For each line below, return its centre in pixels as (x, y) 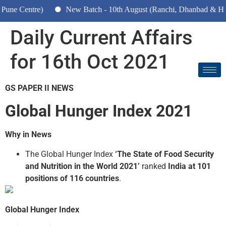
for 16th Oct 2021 (90, 62)
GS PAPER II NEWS (39, 88)
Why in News (28, 135)
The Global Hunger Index (70, 154)
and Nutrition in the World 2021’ (82, 166)
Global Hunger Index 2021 (99, 111)
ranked (154, 166)
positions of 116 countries (72, 178)
